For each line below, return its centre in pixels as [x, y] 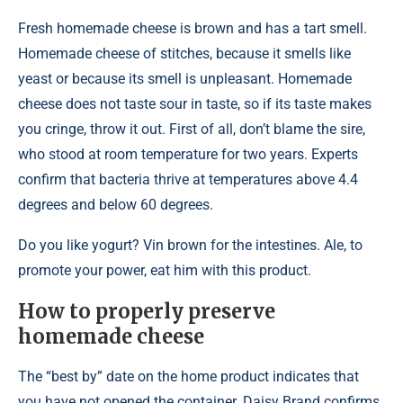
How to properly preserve [147, 311]
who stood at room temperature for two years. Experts [188, 154]
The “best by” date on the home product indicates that [188, 376]
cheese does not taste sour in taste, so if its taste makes [195, 104]
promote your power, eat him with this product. [165, 270]
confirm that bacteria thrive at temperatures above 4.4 [188, 179]
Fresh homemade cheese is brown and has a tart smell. [193, 28]
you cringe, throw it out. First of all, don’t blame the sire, [192, 129]
